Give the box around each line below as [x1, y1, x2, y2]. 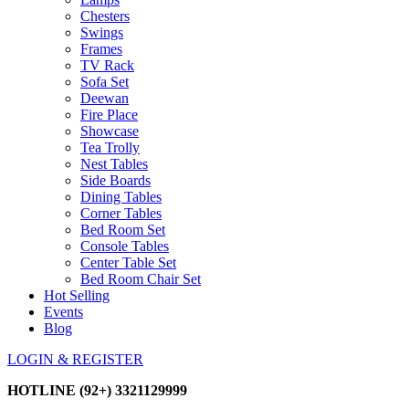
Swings [80, 25, 123, 40]
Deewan [80, 90, 129, 106]
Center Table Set [80, 255, 176, 270]
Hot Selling [44, 288, 110, 303]
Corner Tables [80, 205, 162, 221]
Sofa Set [80, 74, 129, 89]
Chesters [80, 8, 130, 24]
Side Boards [80, 173, 151, 188]
